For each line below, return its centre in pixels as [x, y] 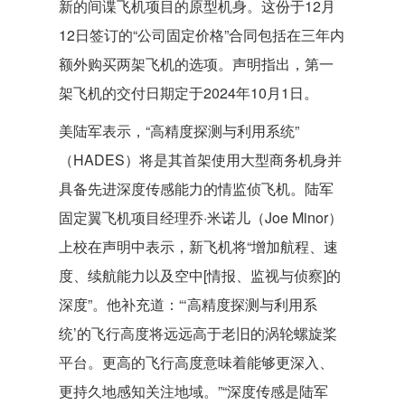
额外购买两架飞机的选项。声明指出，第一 [196, 64]
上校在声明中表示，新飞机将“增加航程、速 [198, 246]
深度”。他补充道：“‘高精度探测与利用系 [188, 304]
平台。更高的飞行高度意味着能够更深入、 [196, 362]
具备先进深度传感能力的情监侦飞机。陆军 [196, 188]
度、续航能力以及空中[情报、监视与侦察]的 [200, 275]
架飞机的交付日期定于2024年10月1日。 [188, 93]
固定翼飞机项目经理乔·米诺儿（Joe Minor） [201, 217]
